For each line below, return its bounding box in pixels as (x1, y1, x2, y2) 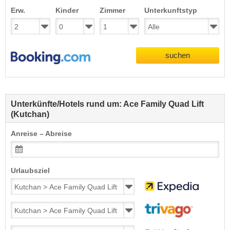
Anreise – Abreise (11, 130, 72, 138)
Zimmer (100, 6, 126, 14)
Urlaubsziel (11, 167, 50, 175)
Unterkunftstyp (144, 6, 197, 14)
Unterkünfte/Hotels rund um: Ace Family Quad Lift (11, 100, 204, 109)
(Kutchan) (11, 110, 49, 119)
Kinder (55, 6, 79, 14)
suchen (165, 50, 190, 60)
